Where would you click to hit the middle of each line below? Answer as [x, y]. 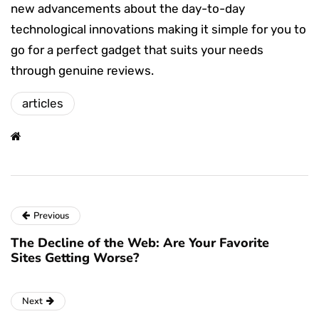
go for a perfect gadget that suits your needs [137, 49]
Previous [51, 215]
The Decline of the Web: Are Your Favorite [140, 242]
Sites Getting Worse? [75, 257]
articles [43, 103]
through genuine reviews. [82, 70]
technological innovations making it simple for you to [158, 29]
